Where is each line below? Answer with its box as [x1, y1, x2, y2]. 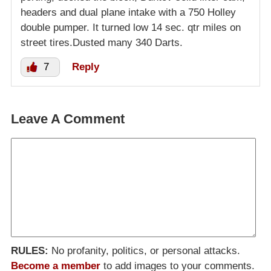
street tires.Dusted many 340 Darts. [21, 36, 183, 48]
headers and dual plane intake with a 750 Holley [21, 6, 236, 18]
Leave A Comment [11, 111, 125, 126]
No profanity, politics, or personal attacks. [48, 244, 240, 256]
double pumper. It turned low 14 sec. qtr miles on [21, 21, 241, 33]
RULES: [11, 244, 48, 256]
